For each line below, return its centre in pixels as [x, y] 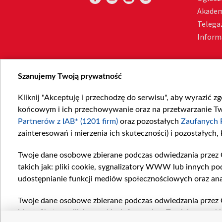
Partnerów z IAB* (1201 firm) [68, 121]
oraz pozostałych [149, 121]
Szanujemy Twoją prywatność [70, 76]
